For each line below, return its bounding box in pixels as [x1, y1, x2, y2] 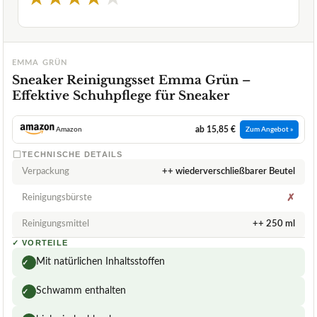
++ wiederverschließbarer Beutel [162, 167, 295, 177]
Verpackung [22, 167, 69, 177]
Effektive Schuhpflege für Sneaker [12, 88, 229, 104]
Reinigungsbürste [22, 193, 92, 203]
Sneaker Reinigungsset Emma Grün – [12, 73, 250, 88]
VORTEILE [22, 238, 69, 248]
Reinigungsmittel [22, 219, 89, 229]
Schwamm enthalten [36, 286, 126, 296]
